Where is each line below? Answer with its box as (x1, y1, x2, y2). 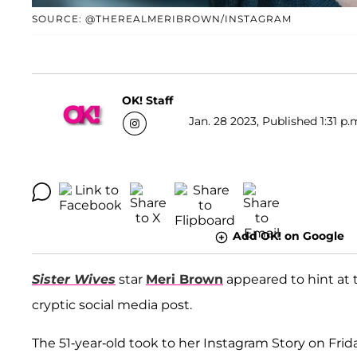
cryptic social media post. (32, 296, 192, 312)
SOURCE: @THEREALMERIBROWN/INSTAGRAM (32, 13, 292, 25)
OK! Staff (122, 92, 173, 108)
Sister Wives (32, 271, 116, 287)
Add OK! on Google (232, 229, 344, 244)
